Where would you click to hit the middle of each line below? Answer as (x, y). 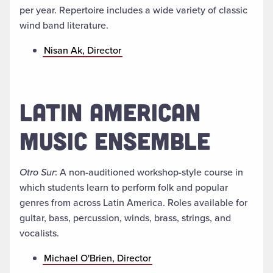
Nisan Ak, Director (83, 51)
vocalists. (39, 233)
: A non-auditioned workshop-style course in (149, 172)
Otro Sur (37, 172)
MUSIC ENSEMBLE (115, 140)
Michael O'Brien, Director (97, 258)
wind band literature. (64, 26)
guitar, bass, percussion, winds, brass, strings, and (125, 218)
